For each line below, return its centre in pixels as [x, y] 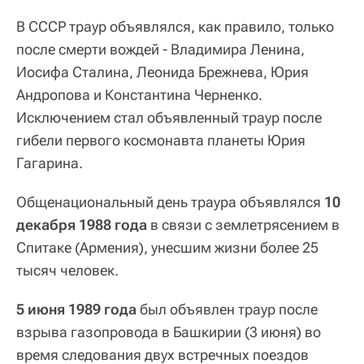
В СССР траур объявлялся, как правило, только [175, 26]
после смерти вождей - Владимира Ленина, [160, 49]
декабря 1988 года [82, 224]
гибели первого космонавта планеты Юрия [161, 140]
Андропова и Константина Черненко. [139, 94]
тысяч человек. [67, 270]
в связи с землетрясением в [243, 224]
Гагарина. [50, 162]
